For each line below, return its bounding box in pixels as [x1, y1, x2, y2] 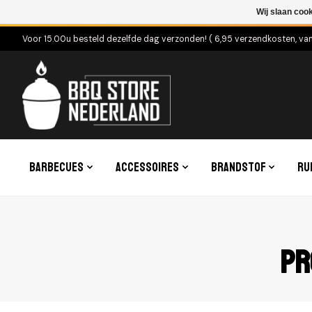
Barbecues [29, 155, 84, 179]
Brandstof [210, 155, 266, 179]
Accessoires [115, 155, 179, 179]
